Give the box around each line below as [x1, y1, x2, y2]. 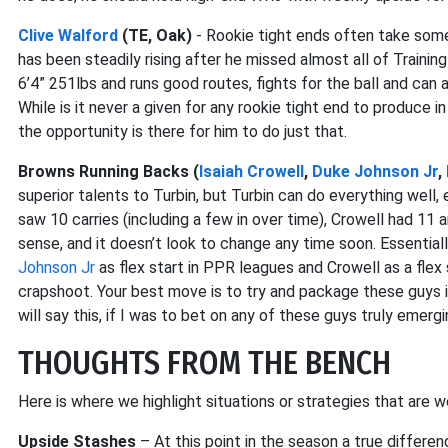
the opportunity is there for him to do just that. [18, 122, 347, 141]
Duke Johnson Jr [312, 162, 438, 181]
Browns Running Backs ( [18, 162, 199, 181]
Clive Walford [18, 26, 118, 45]
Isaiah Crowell [199, 162, 304, 181]
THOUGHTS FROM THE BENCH [18, 344, 391, 382]
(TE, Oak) [118, 26, 192, 45]
